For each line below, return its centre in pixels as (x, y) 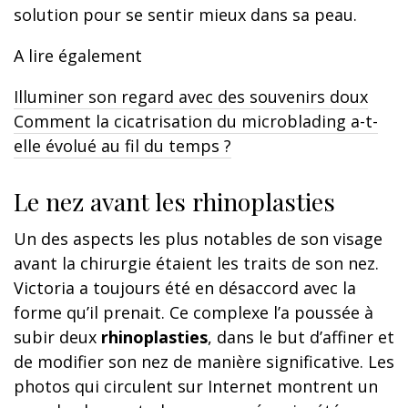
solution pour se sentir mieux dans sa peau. (185, 14)
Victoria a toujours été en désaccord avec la (185, 287)
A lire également (78, 55)
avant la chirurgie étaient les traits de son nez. (196, 263)
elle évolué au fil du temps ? (122, 145)
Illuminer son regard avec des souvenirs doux (191, 96)
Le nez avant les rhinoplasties (174, 201)
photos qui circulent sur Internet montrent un (196, 386)
